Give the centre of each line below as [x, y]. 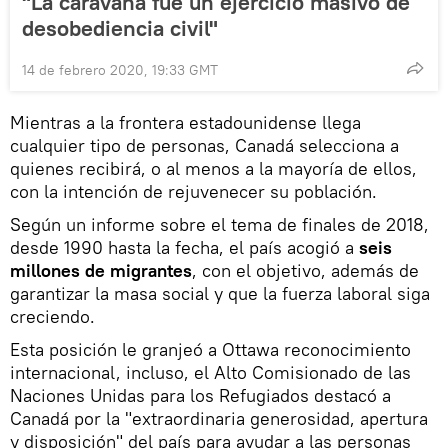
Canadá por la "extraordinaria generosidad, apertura [219, 419]
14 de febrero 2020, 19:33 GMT [120, 70]
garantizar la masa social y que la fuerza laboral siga [220, 294]
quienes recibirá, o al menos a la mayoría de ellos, [213, 169]
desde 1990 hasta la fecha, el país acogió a [184, 248]
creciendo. [52, 317]
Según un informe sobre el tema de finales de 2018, [219, 225]
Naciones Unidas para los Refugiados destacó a [200, 396]
